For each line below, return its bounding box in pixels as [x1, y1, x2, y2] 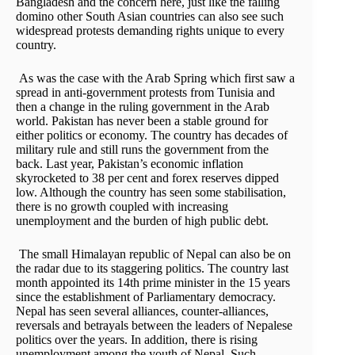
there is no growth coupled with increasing [16, 200, 228, 214]
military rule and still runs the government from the [16, 143, 269, 157]
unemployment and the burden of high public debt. [16, 214, 272, 228]
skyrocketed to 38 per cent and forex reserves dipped [16, 171, 279, 185]
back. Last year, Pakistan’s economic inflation [16, 157, 243, 171]
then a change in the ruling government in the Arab [16, 100, 269, 114]
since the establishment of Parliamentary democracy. [16, 290, 276, 304]
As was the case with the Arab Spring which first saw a [16, 71, 295, 86]
